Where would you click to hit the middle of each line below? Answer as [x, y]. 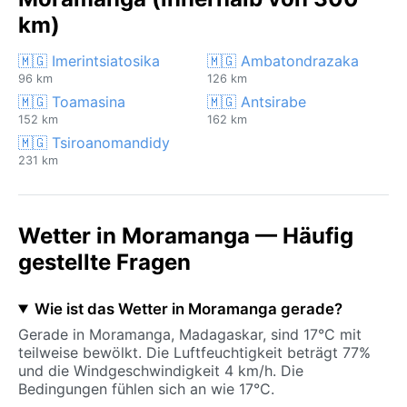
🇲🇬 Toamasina [72, 101]
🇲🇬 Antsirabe [257, 101]
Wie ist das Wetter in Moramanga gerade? [188, 308]
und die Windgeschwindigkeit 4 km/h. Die [161, 370]
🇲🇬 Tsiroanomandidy [94, 142]
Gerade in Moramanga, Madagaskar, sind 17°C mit [190, 334]
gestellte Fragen [104, 262]
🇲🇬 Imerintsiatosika [89, 60]
